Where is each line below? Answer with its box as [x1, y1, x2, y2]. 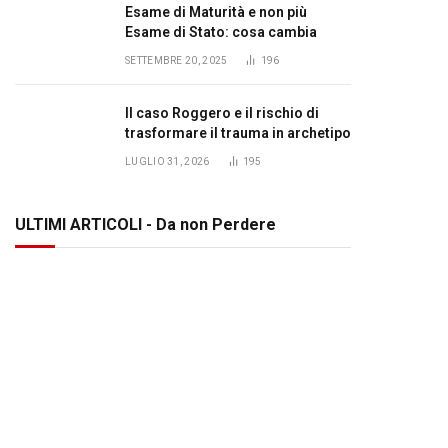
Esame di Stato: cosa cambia [125, 24, 317, 40]
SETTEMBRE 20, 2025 [125, 55, 228, 66]
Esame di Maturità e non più [125, 4, 307, 20]
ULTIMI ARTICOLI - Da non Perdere [15, 215, 276, 234]
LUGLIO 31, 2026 [125, 156, 210, 167]
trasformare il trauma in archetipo [125, 125, 351, 141]
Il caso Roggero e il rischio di [125, 105, 319, 121]
